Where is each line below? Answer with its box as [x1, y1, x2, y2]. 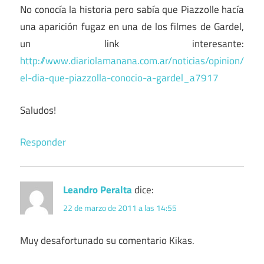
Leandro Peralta [63, 182, 132, 198]
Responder [20, 134, 66, 150]
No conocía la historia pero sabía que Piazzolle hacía [20, 2, 244, 18]
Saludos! [20, 102, 56, 118]
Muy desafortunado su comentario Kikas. [20, 233, 194, 249]
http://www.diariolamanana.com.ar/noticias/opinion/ [20, 53, 244, 69]
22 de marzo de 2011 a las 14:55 [63, 202, 177, 214]
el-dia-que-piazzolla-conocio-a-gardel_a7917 [20, 70, 219, 86]
